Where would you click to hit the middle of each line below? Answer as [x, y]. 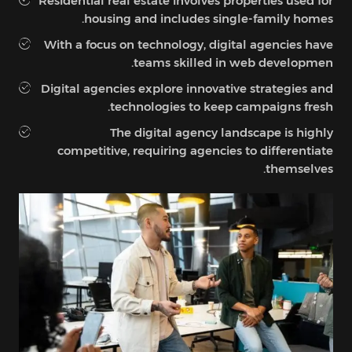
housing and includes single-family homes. [209, 18]
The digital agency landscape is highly [222, 132]
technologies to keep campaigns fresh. [222, 106]
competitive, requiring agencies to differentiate [195, 150]
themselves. [299, 168]
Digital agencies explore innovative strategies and [187, 88]
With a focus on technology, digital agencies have [189, 44]
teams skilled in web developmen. [233, 62]
